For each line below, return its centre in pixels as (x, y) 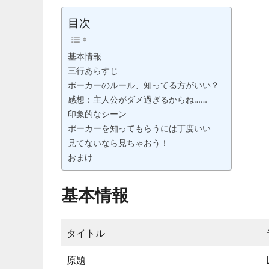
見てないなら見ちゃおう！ (118, 143)
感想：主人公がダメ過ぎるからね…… (138, 100)
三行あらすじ (93, 71)
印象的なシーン (97, 114)
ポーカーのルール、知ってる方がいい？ (144, 85)
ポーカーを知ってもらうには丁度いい (139, 128)
